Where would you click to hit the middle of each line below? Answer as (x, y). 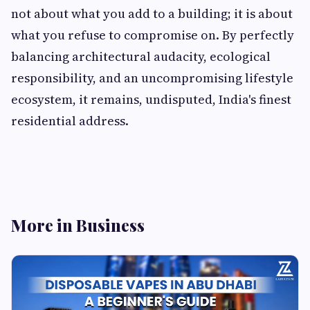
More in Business (78, 225)
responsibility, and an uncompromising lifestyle (152, 78)
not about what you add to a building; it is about (152, 14)
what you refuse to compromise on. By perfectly (153, 35)
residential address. (70, 121)
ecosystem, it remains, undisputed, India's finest (151, 100)
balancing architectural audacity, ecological (141, 57)
